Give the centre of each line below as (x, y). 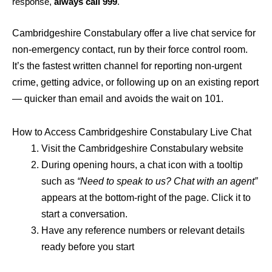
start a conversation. (84, 214)
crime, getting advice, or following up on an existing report (135, 82)
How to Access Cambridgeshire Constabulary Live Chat (132, 132)
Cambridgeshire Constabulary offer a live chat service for (134, 33)
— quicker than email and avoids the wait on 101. (118, 98)
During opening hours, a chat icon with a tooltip (142, 165)
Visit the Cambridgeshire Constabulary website (142, 148)
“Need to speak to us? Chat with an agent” (167, 181)
